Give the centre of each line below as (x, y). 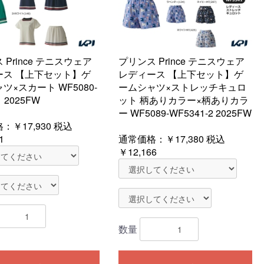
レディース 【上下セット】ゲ (181, 74)
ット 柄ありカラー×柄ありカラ (184, 100)
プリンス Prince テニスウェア (181, 61)
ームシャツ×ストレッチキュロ (182, 87)
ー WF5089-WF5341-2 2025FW (185, 113)
